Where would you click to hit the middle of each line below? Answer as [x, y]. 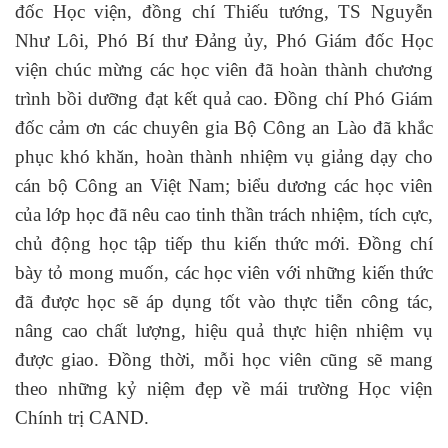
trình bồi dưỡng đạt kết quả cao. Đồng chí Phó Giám [224, 99]
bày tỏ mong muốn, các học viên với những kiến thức [224, 273]
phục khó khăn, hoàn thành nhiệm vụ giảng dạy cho [224, 157]
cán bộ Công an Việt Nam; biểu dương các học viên [224, 186]
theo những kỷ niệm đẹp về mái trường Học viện [224, 389]
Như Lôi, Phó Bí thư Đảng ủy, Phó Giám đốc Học [224, 41]
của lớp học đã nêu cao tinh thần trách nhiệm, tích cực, [224, 215]
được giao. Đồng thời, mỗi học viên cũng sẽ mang [224, 360]
